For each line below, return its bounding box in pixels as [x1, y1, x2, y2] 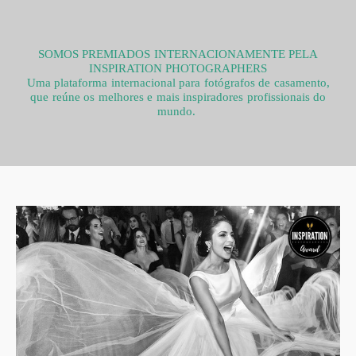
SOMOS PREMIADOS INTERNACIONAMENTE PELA [37, 47, 319, 61]
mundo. [157, 104, 199, 118]
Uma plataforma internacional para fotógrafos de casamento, [26, 75, 330, 90]
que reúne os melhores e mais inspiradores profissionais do [30, 90, 326, 104]
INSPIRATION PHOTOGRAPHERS [88, 61, 268, 75]
